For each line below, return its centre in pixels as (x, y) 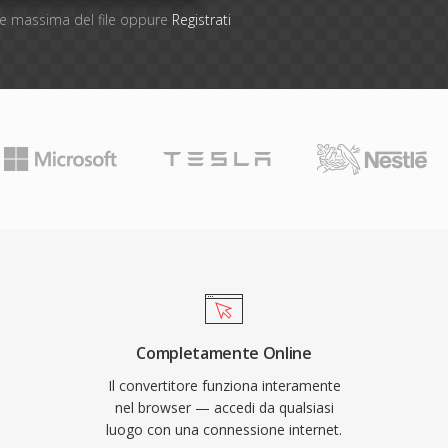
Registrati (201, 19)
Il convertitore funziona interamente (224, 385)
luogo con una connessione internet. (224, 429)
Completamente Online (224, 353)
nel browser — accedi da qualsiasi (224, 407)
